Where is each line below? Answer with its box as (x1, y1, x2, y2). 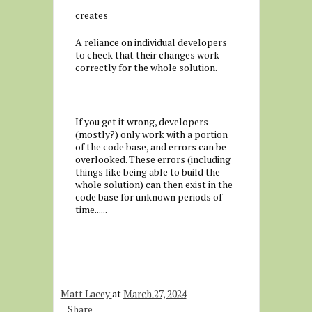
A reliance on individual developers (75, 36, 227, 49)
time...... (75, 203, 107, 216)
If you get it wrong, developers (75, 115, 208, 128)
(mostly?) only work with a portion (75, 127, 228, 141)
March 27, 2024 (123, 287, 187, 300)
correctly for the (75, 61, 150, 74)
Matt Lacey (60, 287, 112, 300)
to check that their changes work (75, 48, 219, 61)
